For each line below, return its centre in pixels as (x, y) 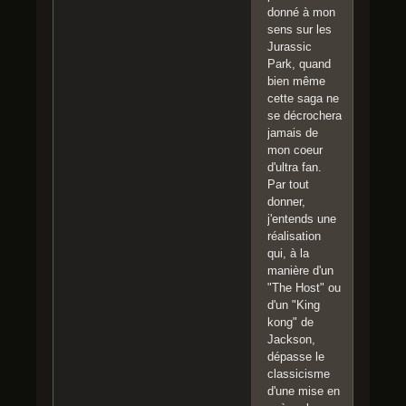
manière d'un (300, 271)
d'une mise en (304, 391)
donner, (286, 202)
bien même (296, 82)
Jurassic (290, 47)
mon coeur (295, 150)
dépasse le (296, 357)
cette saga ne (303, 99)
